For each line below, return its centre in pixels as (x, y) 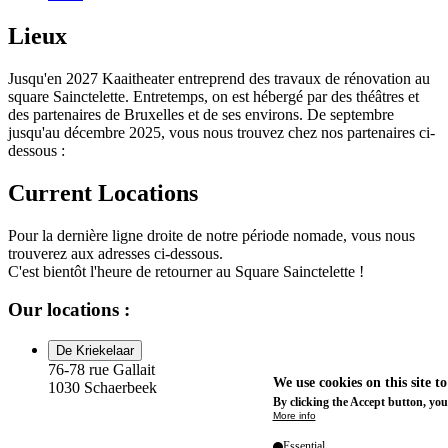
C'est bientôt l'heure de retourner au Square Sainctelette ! (186, 271)
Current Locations (103, 192)
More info (294, 416)
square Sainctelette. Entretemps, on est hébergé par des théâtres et (213, 96)
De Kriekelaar (95, 350)
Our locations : (69, 310)
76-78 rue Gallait (101, 369)
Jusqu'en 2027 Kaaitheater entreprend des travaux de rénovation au (219, 78)
